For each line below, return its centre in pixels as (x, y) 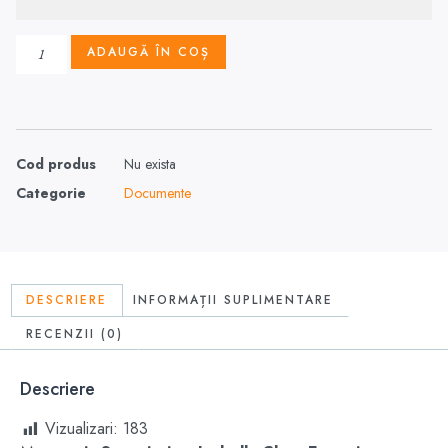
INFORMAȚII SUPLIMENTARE (233, 300)
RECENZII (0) (75, 333)
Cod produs (56, 163)
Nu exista (150, 163)
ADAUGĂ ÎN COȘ (148, 51)
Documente (157, 192)
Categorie (51, 192)
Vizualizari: (81, 429)
